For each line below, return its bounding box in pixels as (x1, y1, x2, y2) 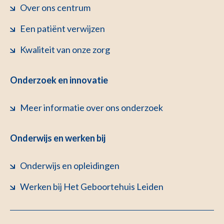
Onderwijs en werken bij (10, 132, 105, 143)
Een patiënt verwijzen (20, 22, 105, 34)
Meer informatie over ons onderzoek (20, 101, 163, 113)
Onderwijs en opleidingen (20, 159, 119, 171)
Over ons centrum (20, 1, 90, 13)
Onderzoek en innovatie (10, 74, 108, 85)
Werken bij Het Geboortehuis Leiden (20, 180, 163, 192)
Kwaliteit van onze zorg (20, 43, 110, 55)
